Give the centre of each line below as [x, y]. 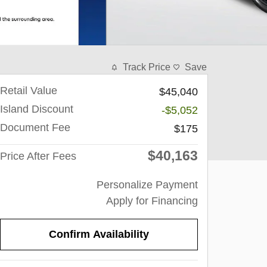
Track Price [147, 67]
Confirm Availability [99, 235]
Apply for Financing [152, 201]
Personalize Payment [147, 185]
